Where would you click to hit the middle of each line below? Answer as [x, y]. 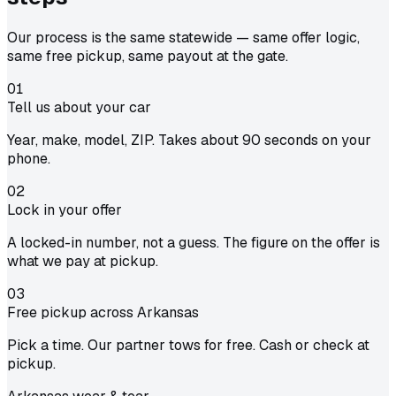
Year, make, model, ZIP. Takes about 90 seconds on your [189, 141]
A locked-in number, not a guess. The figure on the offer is [194, 243]
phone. [29, 159]
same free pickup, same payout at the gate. [148, 57]
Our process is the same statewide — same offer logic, [183, 38]
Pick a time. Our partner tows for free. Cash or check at [188, 346]
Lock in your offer [65, 210]
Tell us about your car [79, 108]
